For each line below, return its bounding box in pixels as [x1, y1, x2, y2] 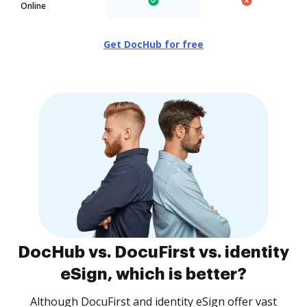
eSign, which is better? [60, 266, 247, 282]
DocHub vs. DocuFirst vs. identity [18, 244, 289, 260]
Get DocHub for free [103, 38, 204, 51]
